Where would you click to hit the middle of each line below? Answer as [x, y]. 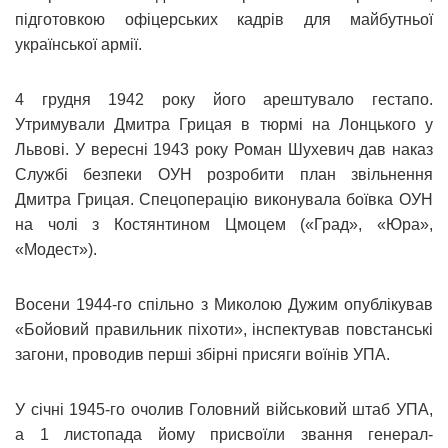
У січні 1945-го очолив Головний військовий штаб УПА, [224, 409]
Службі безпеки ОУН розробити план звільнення [224, 174]
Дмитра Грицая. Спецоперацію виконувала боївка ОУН [224, 199]
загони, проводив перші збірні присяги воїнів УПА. [202, 354]
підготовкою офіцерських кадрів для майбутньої [224, 19]
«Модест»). [56, 249]
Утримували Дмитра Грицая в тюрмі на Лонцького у [224, 124]
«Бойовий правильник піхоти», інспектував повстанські [224, 329]
